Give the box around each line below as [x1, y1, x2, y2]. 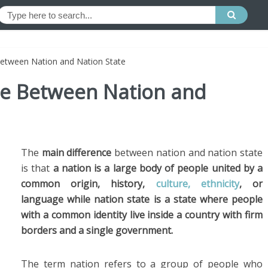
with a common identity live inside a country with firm [21, 208, 263, 221]
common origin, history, [21, 177, 156, 190]
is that [21, 162, 53, 175]
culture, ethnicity [156, 177, 239, 190]
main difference [41, 146, 112, 159]
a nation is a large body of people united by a [53, 162, 263, 175]
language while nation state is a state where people [21, 193, 263, 206]
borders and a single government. [21, 224, 173, 237]
